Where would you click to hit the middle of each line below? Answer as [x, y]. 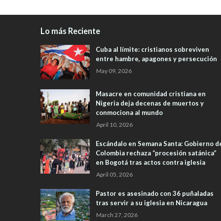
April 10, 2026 [114, 125]
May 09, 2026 [114, 71]
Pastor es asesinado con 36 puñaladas [155, 194]
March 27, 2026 [117, 215]
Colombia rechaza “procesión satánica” [156, 153]
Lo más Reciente [70, 31]
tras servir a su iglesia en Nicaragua [151, 203]
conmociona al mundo [129, 113]
